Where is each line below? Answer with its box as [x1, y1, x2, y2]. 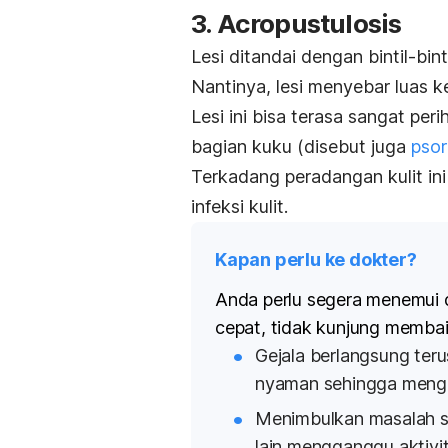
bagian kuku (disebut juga [191, 136, 411, 158]
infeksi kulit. [191, 196, 288, 218]
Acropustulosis [216, 8, 402, 40]
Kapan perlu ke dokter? [215, 249, 417, 271]
